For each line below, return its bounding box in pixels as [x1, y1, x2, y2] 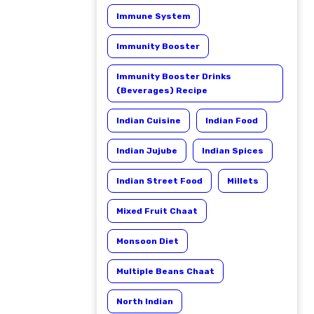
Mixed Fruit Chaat [116, 206, 198, 216]
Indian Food [205, 116, 258, 125]
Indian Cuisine [116, 116, 181, 125]
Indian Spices [202, 146, 264, 156]
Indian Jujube [116, 146, 177, 156]
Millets [227, 176, 259, 186]
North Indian [116, 296, 173, 306]
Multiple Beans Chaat [116, 266, 214, 276]
